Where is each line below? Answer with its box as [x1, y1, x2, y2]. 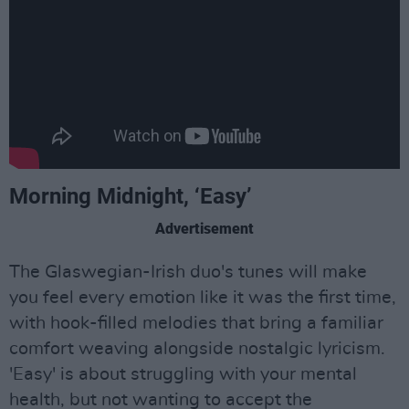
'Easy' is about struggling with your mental [9, 364, 357, 383]
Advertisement [155, 219, 254, 237]
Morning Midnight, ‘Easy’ [9, 183, 252, 209]
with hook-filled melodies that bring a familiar [9, 313, 383, 332]
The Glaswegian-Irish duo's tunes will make [9, 262, 367, 281]
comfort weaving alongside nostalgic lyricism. [9, 339, 385, 358]
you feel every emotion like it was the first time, [9, 288, 396, 307]
